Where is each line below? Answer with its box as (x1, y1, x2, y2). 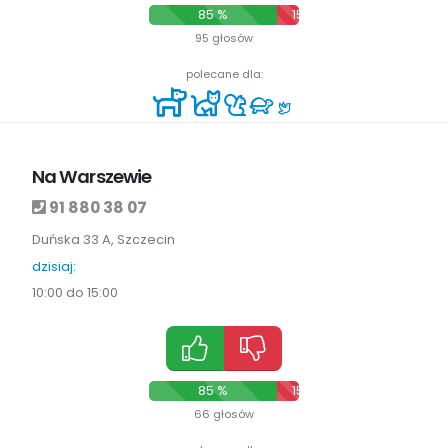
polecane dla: (185, 66, 263, 83)
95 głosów (195, 30, 253, 47)
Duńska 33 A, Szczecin (32, 230, 175, 250)
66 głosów (194, 406, 254, 423)
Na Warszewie (32, 164, 152, 190)
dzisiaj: (32, 257, 76, 277)
